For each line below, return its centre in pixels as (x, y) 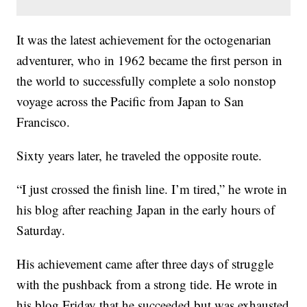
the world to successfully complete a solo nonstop (147, 81)
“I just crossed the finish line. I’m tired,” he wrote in (152, 189)
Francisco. (44, 122)
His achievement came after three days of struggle (145, 264)
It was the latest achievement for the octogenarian (144, 40)
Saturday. (41, 230)
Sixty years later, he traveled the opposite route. (139, 156)
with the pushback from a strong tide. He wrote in (147, 284)
